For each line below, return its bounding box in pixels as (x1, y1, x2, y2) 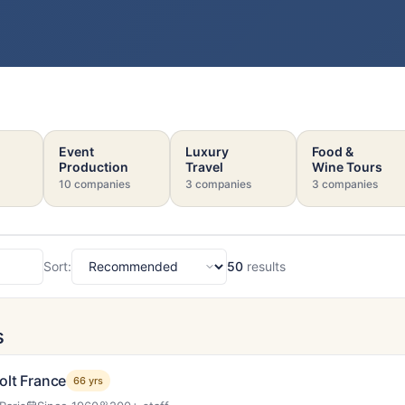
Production (59, 158, 128, 174)
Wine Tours (312, 158, 382, 174)
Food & (312, 143, 353, 159)
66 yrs (73, 373, 104, 387)
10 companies (59, 176, 130, 191)
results (243, 259, 286, 275)
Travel (185, 158, 223, 174)
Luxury (185, 143, 229, 159)
